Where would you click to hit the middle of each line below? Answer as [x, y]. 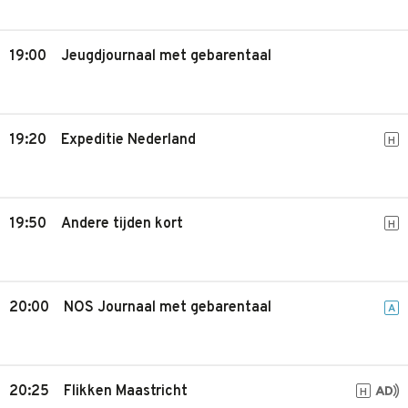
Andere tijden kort [122, 224]
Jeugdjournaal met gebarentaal [166, 56]
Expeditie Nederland [128, 140]
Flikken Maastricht [126, 392]
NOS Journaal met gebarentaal [168, 308]
